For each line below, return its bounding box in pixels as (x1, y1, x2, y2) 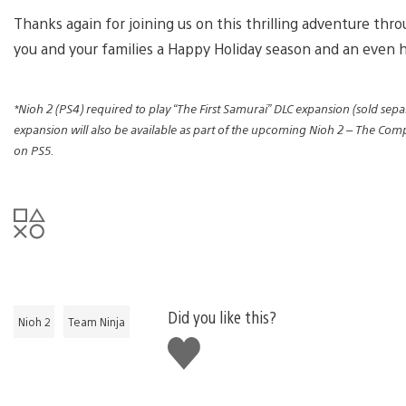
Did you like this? (168, 305, 276, 327)
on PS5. (14, 141, 57, 158)
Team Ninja (68, 314, 125, 329)
